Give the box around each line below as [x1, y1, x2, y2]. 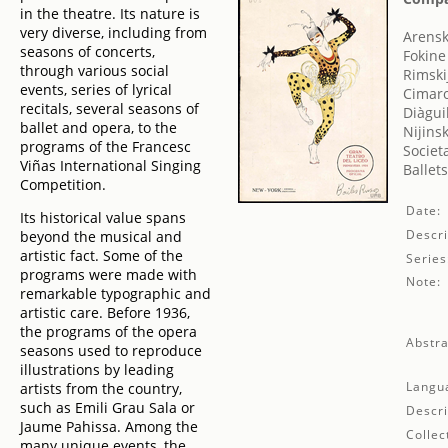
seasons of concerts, [20, 42, 155, 61]
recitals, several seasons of [20, 99, 199, 118]
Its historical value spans [20, 208, 186, 227]
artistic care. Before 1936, [20, 303, 190, 322]
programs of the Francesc [20, 137, 191, 156]
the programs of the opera [20, 322, 197, 341]
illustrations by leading [20, 360, 174, 379]
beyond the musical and [20, 227, 182, 246]
